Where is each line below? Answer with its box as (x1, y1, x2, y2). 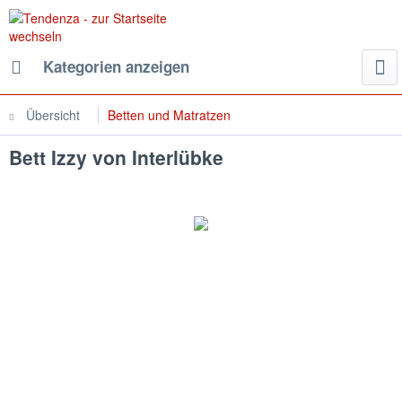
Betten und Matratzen (108, 106, 231, 124)
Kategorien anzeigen (43, 56, 189, 77)
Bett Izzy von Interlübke (9, 144, 223, 170)
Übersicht (26, 106, 80, 124)
